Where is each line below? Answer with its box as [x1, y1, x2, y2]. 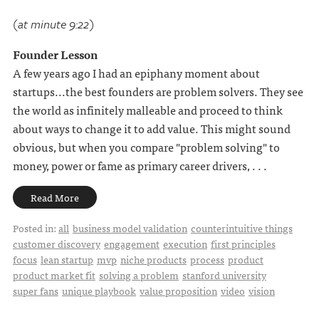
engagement [103, 236, 159, 252]
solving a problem [98, 267, 179, 283]
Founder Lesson [12, 45, 98, 64]
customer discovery [12, 236, 100, 252]
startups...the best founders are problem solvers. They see [12, 82, 303, 101]
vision [248, 283, 275, 299]
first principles [210, 236, 276, 252]
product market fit [12, 267, 95, 283]
